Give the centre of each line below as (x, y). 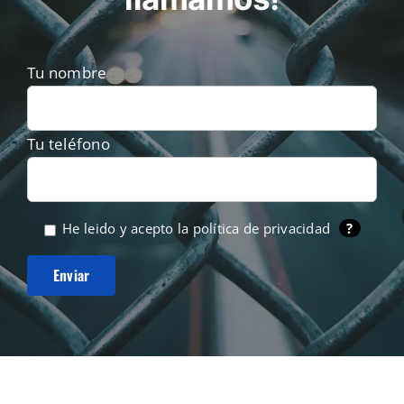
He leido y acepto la (125, 229)
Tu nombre (67, 73)
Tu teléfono (68, 144)
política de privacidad (262, 229)
